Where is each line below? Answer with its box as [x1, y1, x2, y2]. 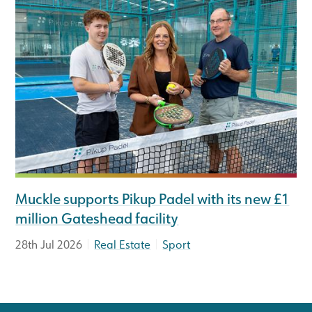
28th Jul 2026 [15, 237, 83, 252]
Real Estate [94, 237, 151, 252]
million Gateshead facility [15, 209, 179, 228]
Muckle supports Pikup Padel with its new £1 [15, 189, 290, 208]
